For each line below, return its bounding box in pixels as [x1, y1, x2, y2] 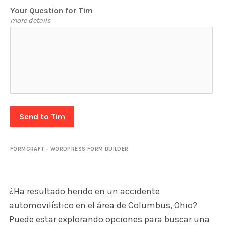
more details [10, 16, 51, 25]
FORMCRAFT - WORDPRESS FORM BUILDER [10, 146, 129, 153]
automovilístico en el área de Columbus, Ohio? [9, 200, 197, 211]
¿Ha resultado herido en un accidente [9, 186, 160, 197]
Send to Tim [19, 111, 65, 122]
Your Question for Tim [10, 6, 93, 16]
